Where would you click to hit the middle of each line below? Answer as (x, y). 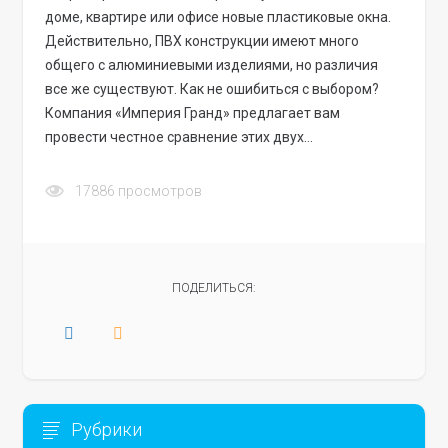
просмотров (160, 191)
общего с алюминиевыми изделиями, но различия (212, 65)
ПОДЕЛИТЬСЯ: (213, 288)
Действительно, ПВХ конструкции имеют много (202, 41)
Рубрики (107, 430)
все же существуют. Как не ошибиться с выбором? (212, 89)
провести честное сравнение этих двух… (179, 137)
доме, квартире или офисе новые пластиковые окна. (218, 17)
